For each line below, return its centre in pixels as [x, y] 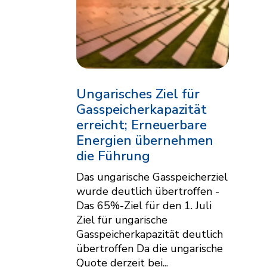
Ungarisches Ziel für [138, 94]
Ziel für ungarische [122, 220]
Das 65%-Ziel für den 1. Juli [144, 205]
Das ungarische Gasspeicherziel [152, 177]
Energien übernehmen [145, 140]
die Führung [113, 156]
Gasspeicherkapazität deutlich [150, 234]
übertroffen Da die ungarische [150, 248]
